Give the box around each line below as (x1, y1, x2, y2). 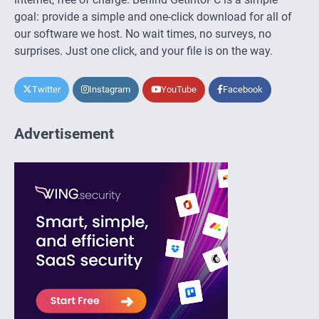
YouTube (161, 83, 197, 95)
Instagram (89, 83, 130, 95)
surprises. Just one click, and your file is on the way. (14, 43, 273, 58)
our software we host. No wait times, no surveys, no (14, 26, 271, 41)
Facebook (223, 83, 263, 95)
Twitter (32, 83, 61, 95)
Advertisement (14, 125, 114, 142)
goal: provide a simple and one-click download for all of (14, 9, 292, 23)
